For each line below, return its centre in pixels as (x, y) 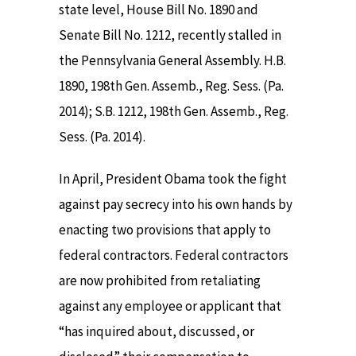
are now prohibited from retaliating (160, 280)
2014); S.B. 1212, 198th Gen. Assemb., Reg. (174, 112)
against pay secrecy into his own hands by (176, 204)
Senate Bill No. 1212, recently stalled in (170, 35)
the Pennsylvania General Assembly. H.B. (172, 61)
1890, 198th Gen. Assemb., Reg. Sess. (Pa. (171, 86)
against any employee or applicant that (170, 306)
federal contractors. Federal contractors (174, 255)
